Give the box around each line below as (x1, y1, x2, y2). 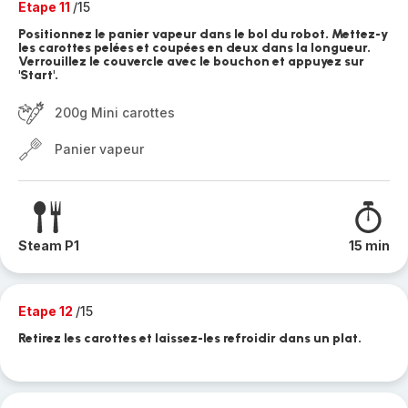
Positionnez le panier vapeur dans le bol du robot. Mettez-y (18, 26, 388, 42)
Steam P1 (18, 238, 79, 253)
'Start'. (18, 67, 58, 83)
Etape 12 (18, 303, 76, 319)
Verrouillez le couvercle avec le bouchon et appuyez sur (18, 54, 364, 69)
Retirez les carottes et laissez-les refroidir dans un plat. (18, 331, 362, 346)
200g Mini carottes (55, 105, 175, 120)
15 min (349, 238, 390, 253)
